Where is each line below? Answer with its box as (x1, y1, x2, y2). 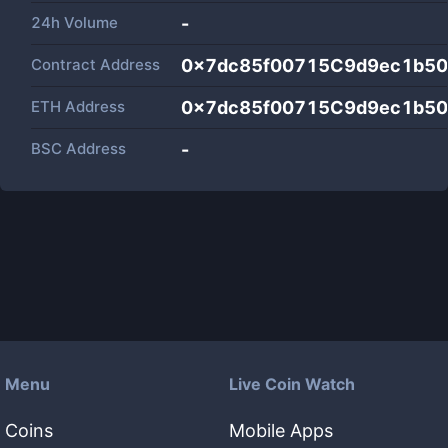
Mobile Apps (229, 420, 333, 441)
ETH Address (31, 97, 125, 116)
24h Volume (31, 13, 118, 32)
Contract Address (31, 55, 160, 74)
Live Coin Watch (229, 374, 355, 394)
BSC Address (31, 139, 126, 158)
